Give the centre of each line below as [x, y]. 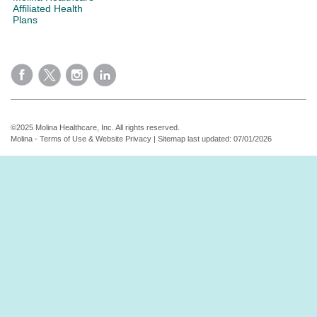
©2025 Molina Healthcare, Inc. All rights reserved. [95, 128]
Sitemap [172, 139]
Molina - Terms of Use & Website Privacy [81, 139]
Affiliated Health [48, 9]
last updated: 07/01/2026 [230, 139]
